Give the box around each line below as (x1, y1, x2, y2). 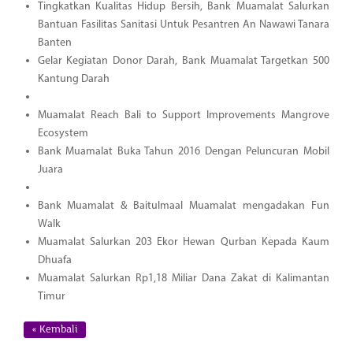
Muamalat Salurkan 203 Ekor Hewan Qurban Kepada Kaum (37, 236, 329, 249)
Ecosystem (37, 128, 88, 140)
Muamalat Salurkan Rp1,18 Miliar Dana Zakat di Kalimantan (37, 273, 329, 285)
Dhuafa (37, 255, 72, 267)
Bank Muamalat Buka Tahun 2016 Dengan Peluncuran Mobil (37, 146, 329, 158)
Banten (37, 37, 72, 50)
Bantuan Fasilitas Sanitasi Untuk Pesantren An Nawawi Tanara (37, 19, 329, 32)
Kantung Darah (37, 73, 110, 86)
